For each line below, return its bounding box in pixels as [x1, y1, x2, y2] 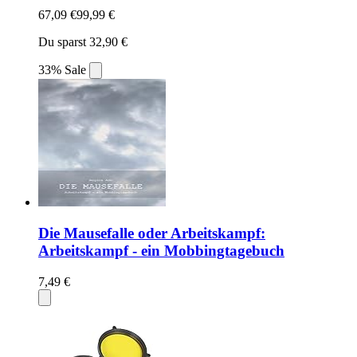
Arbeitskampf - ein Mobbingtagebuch [38, 242, 284, 260]
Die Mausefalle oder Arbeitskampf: [38, 225, 265, 242]
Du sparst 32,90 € [38, 35, 127, 49]
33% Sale [38, 63, 89, 77]
